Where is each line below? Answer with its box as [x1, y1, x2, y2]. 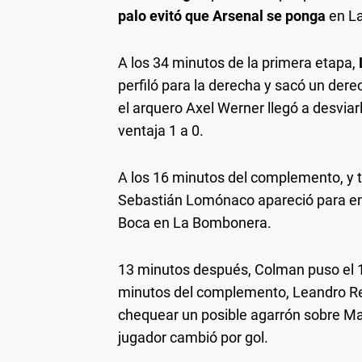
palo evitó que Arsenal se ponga [118, 6, 329, 24]
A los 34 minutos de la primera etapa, [118, 53, 359, 71]
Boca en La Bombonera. [118, 213, 271, 231]
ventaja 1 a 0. [118, 121, 204, 139]
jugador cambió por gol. [118, 328, 268, 346]
